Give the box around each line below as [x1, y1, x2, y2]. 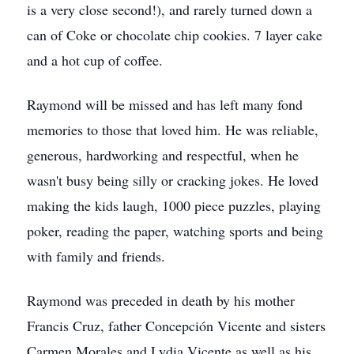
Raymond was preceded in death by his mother [27, 291, 295, 310]
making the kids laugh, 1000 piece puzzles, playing [27, 196, 321, 215]
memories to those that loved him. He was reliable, [27, 120, 318, 139]
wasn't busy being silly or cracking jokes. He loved [27, 171, 318, 190]
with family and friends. [27, 247, 165, 265]
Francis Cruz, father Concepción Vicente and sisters [27, 316, 326, 335]
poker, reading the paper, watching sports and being [27, 221, 323, 240]
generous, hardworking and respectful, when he [27, 145, 299, 164]
